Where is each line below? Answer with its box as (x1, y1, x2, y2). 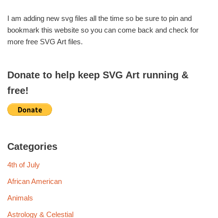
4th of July (7, 160, 40, 169)
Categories (7, 141, 57, 152)
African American (7, 177, 62, 185)
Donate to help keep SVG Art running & (7, 69, 188, 80)
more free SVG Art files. (7, 37, 83, 46)
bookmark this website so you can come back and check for (7, 25, 199, 34)
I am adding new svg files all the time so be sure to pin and (7, 14, 192, 22)
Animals (7, 193, 33, 202)
